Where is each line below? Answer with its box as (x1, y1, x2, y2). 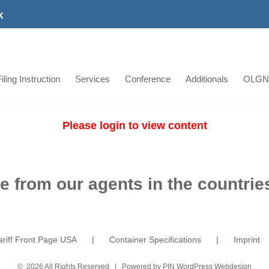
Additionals (186, 73, 228, 84)
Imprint (234, 234, 260, 244)
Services (75, 73, 110, 84)
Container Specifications (109, 234, 201, 244)
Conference (125, 73, 171, 84)
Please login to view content (62, 119, 207, 131)
